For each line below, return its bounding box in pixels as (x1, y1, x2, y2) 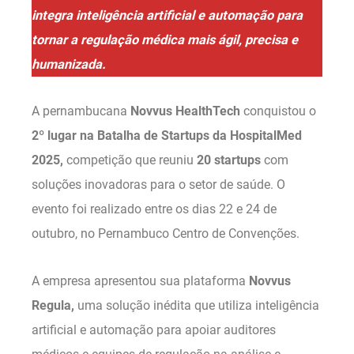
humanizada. (32, 56, 106, 72)
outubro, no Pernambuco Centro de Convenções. (32, 226, 299, 242)
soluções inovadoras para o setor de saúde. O (32, 177, 285, 193)
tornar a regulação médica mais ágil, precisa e (32, 32, 298, 47)
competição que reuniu (63, 153, 197, 168)
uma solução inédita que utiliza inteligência (74, 298, 319, 314)
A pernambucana (32, 104, 130, 119)
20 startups (197, 153, 264, 168)
